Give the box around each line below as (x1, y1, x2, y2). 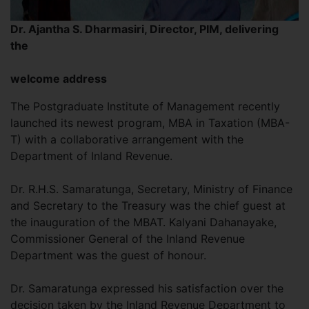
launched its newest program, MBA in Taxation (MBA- (10, 116, 290, 130)
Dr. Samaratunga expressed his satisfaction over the (10, 281, 283, 295)
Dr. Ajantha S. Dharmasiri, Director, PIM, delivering (10, 22, 279, 36)
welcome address (10, 72, 110, 86)
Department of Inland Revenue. (10, 149, 176, 163)
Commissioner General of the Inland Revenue (10, 232, 245, 246)
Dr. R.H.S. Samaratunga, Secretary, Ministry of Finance (10, 182, 292, 196)
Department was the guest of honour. (10, 248, 210, 262)
